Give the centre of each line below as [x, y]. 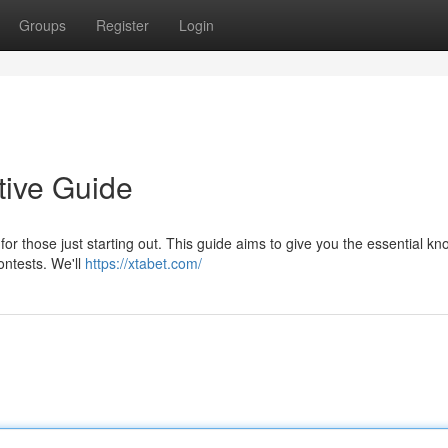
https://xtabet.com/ [143, 263]
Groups [42, 25]
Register [122, 25]
